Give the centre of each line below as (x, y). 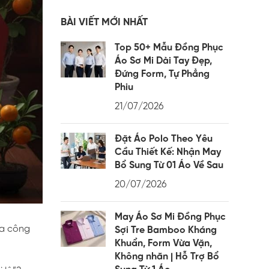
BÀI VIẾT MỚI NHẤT (104, 22)
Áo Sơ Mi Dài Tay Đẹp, (163, 61)
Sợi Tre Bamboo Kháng (165, 230)
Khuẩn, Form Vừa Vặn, (163, 243)
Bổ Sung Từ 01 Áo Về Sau (169, 165)
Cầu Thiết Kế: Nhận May (168, 152)
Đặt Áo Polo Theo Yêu (163, 139)
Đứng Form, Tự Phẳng (162, 74)
